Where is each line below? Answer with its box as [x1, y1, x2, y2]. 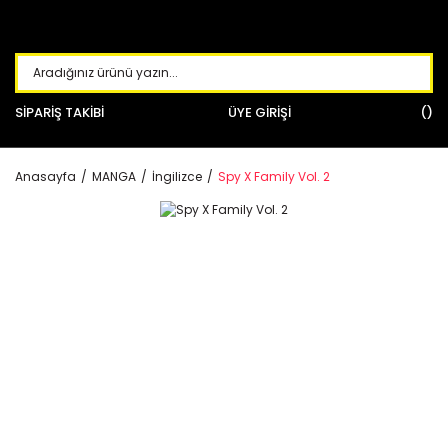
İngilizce [152, 168, 202, 185]
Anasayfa [15, 168, 76, 185]
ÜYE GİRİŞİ [228, 103, 291, 122]
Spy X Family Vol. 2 [218, 168, 330, 185]
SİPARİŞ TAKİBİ [15, 103, 104, 122]
